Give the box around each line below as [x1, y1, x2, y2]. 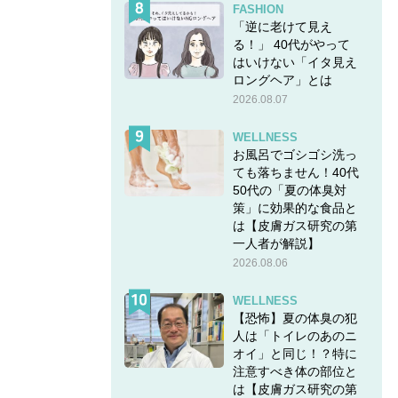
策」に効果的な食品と [232, 200, 357, 215]
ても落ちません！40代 [232, 164, 359, 179]
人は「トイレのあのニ [232, 328, 357, 343]
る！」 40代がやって [232, 36, 350, 52]
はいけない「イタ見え [232, 54, 357, 69]
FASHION [232, 2, 283, 16]
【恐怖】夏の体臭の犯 [232, 310, 357, 325]
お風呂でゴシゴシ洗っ [232, 147, 357, 162]
